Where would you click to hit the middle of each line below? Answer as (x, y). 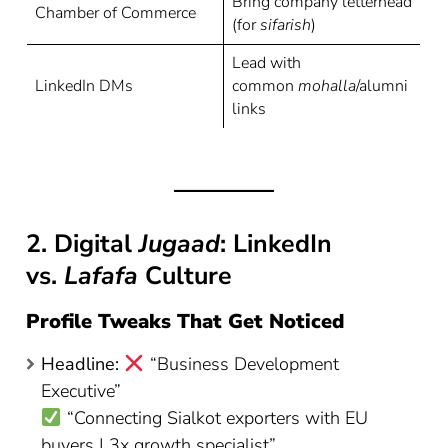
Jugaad (180, 243)
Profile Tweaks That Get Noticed (185, 322)
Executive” (81, 391)
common (265, 85)
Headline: (80, 364)
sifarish (286, 24)
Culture (185, 275)
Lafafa (101, 275)
